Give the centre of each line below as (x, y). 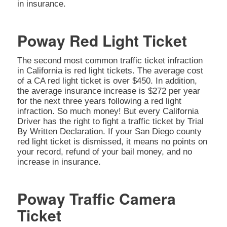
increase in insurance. (59, 162)
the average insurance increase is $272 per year (108, 91)
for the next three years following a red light (99, 101)
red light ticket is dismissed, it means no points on (112, 142)
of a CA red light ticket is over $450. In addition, (107, 81)
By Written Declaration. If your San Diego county (109, 132)
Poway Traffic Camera (96, 199)
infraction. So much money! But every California (108, 111)
